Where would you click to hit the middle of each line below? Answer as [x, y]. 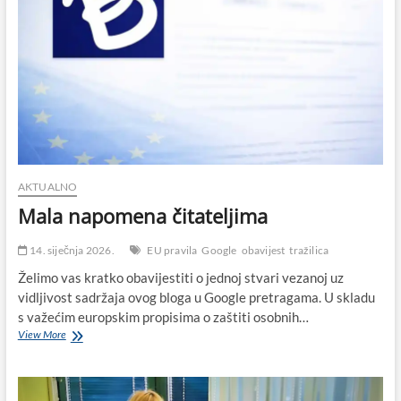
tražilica [309, 251]
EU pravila [172, 251]
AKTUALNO [47, 187]
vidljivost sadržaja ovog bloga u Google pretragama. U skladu [196, 298]
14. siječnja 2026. [71, 251]
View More [42, 335]
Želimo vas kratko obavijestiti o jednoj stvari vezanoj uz [180, 278]
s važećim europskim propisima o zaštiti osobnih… [163, 317]
